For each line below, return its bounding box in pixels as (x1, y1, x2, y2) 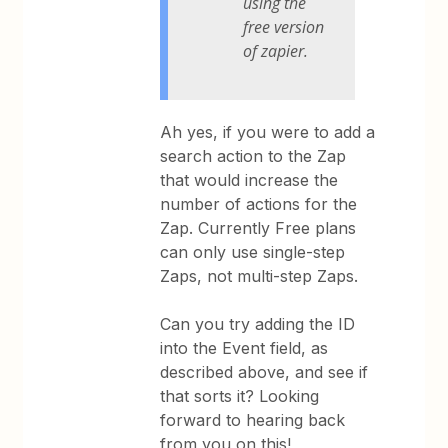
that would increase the (160, 169, 339, 190)
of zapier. (243, 39, 309, 62)
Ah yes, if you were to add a (160, 121, 376, 142)
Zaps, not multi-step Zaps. (160, 265, 364, 286)
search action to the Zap (160, 145, 347, 166)
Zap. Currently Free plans (160, 217, 357, 238)
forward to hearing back (160, 409, 346, 430)
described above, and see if (160, 361, 369, 382)
